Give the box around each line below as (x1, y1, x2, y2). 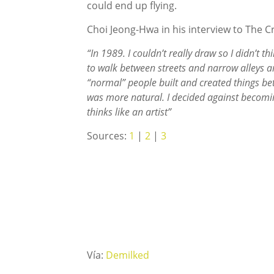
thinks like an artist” (87, 105, 174, 119)
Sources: (87, 129, 129, 143)
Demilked (106, 248, 149, 262)
